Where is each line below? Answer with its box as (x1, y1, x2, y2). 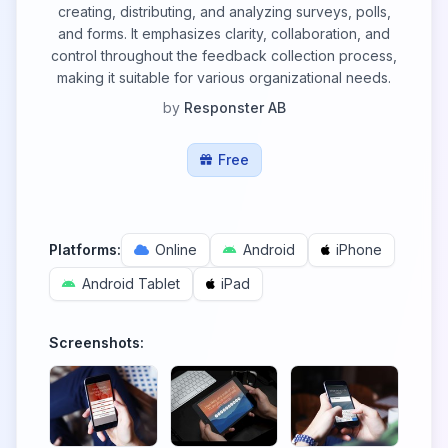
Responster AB (183, 99, 286, 116)
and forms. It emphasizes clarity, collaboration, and (58, 25, 390, 42)
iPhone (336, 241, 382, 258)
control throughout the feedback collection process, (51, 47, 397, 64)
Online (155, 241, 197, 258)
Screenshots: (49, 334, 144, 351)
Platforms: (49, 241, 121, 258)
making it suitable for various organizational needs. (57, 69, 391, 86)
